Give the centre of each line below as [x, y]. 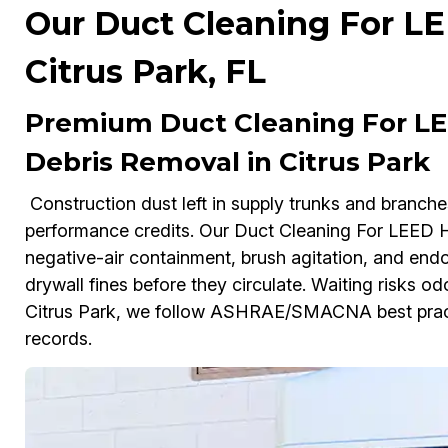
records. [58, 339]
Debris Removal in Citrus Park [227, 162]
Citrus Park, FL [145, 72]
